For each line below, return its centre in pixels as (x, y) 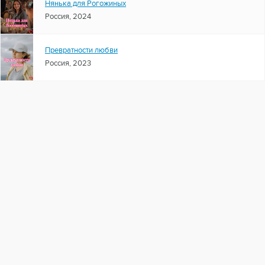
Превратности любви (81, 51)
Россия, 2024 (68, 17)
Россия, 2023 (68, 64)
